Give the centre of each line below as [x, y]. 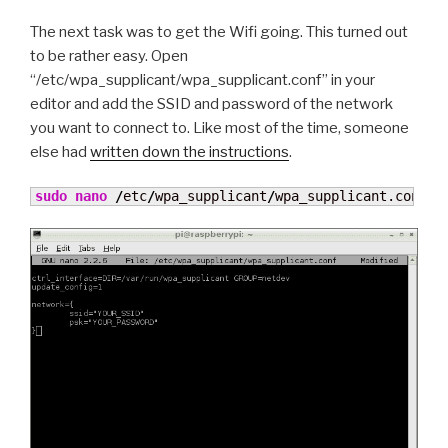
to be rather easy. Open [109, 56]
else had [60, 152]
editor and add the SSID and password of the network [211, 104]
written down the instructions [189, 152]
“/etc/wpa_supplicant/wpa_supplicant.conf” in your [202, 80]
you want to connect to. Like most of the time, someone [219, 128]
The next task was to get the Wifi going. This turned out [219, 32]
